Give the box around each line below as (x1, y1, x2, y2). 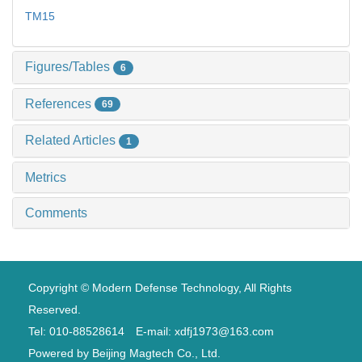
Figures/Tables (25, 59, 113, 74)
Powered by (28, 347, 92, 360)
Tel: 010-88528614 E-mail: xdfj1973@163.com (28, 325, 274, 339)
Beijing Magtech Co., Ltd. (92, 347, 221, 360)
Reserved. (28, 303, 81, 317)
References (25, 96, 95, 111)
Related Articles (25, 133, 119, 148)
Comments (25, 206, 87, 221)
